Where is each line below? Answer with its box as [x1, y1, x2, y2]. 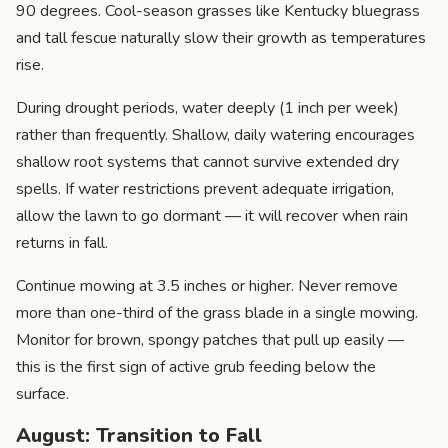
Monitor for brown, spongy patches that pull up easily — [16, 328, 404, 351]
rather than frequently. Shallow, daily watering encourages [16, 123, 415, 146]
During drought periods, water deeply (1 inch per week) [16, 96, 399, 119]
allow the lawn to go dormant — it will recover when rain [16, 204, 408, 227]
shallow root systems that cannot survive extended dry [16, 150, 399, 173]
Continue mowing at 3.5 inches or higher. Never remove [16, 274, 398, 297]
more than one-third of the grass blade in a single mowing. [16, 301, 418, 324]
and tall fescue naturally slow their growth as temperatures [16, 26, 426, 49]
